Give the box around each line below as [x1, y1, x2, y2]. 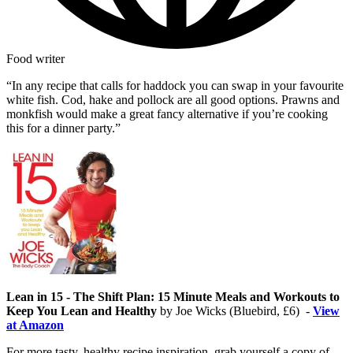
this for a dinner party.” [6, 121, 124, 136]
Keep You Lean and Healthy [6, 304, 157, 318]
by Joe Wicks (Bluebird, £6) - [157, 304, 313, 318]
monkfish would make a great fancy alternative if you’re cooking [6, 107, 328, 121]
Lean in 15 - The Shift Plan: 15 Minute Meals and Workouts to [6, 290, 340, 304]
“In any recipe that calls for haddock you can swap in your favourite [6, 79, 344, 93]
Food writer [6, 52, 65, 66]
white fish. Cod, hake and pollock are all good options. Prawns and [6, 93, 340, 107]
